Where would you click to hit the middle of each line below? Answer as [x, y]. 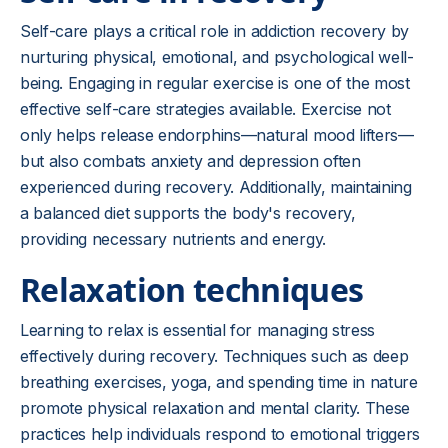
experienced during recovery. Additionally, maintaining [216, 187]
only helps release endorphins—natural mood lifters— [217, 135]
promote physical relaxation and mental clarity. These [215, 408]
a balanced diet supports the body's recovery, [188, 213]
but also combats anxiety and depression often [190, 161]
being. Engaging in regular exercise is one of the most [215, 83]
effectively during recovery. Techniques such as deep [214, 356]
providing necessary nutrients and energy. [173, 239]
